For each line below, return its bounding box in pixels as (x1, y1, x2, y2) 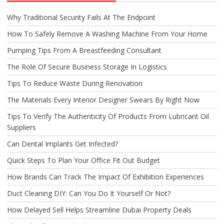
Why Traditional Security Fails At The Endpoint (6, 12, 155, 22)
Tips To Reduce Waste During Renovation (6, 78, 142, 88)
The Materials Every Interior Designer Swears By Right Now (6, 94, 199, 104)
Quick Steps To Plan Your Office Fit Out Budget (6, 155, 160, 165)
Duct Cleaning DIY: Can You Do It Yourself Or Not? (6, 188, 170, 198)
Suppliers (6, 122, 36, 132)
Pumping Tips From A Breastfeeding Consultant (6, 45, 161, 55)
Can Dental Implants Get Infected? (6, 138, 118, 148)
